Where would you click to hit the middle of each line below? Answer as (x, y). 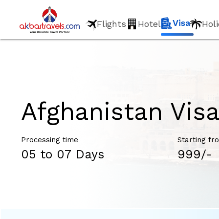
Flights (112, 24)
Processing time (50, 140)
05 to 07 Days (63, 154)
